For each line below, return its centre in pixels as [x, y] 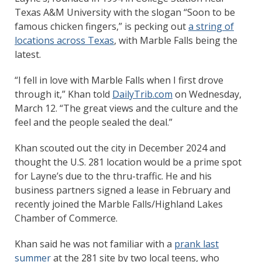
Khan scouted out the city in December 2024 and [120, 148]
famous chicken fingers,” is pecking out [101, 26]
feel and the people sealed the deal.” [94, 122]
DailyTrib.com [142, 94]
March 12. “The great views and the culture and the [126, 108]
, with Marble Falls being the [176, 40]
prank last [196, 244]
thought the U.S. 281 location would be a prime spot [128, 162]
